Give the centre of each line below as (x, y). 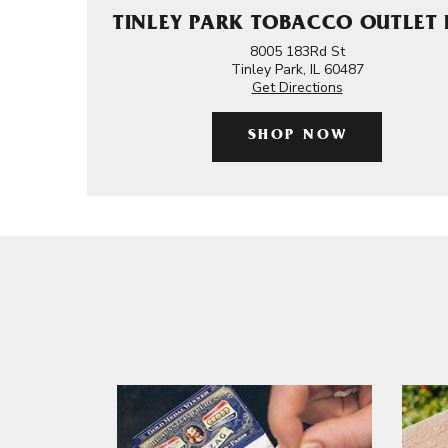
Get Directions (297, 87)
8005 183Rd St (297, 51)
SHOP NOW (297, 136)
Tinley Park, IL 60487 (297, 69)
